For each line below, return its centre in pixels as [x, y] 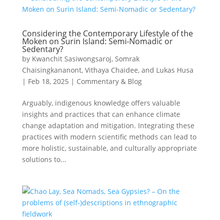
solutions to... [44, 159]
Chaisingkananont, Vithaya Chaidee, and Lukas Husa [108, 70]
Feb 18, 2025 [48, 81]
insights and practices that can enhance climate [101, 114]
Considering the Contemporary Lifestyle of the [107, 33]
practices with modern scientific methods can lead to [109, 137]
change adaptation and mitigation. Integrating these [108, 125]
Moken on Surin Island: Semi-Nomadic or [97, 41]
